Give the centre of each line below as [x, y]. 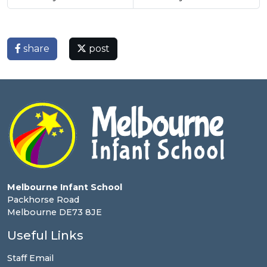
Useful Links [45, 236]
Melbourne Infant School [65, 187]
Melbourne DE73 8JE [55, 212]
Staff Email [30, 258]
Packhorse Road [43, 200]
